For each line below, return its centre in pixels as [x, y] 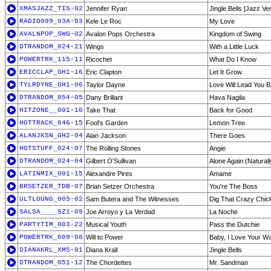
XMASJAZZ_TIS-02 [51, 8]
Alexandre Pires [109, 174]
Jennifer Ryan [106, 8]
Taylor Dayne [106, 85]
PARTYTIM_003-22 [51, 224]
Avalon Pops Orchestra [120, 34]
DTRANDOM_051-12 [51, 263]
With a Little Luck [234, 47]
